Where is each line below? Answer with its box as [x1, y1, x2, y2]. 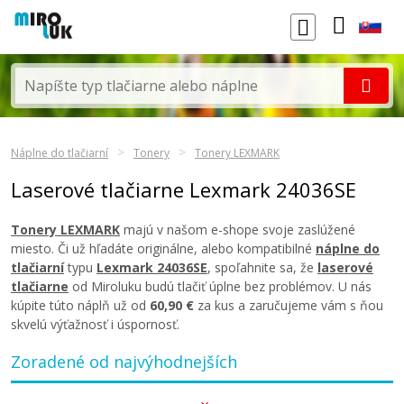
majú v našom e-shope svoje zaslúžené [120, 221, 355, 238]
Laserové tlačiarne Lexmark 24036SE [11, 176, 356, 203]
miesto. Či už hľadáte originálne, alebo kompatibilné [11, 240, 316, 257]
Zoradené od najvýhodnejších [11, 351, 237, 372]
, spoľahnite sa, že [207, 259, 317, 276]
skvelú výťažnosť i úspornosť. [11, 316, 179, 333]
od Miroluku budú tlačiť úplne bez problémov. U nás [69, 278, 372, 295]
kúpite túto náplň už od [11, 297, 150, 314]
